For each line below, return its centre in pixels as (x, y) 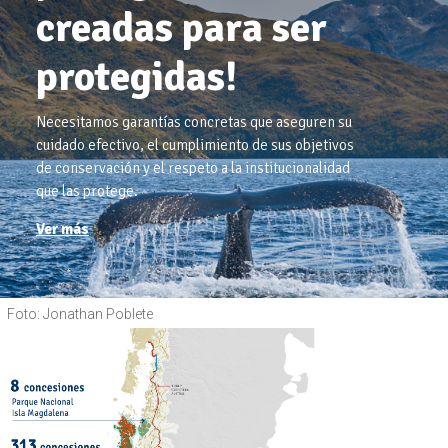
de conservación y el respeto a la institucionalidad (193, 167)
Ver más (62, 228)
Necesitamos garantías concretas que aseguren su (194, 121)
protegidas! (136, 76)
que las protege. (87, 190)
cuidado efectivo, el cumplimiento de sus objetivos (195, 144)
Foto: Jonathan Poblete (80, 313)
